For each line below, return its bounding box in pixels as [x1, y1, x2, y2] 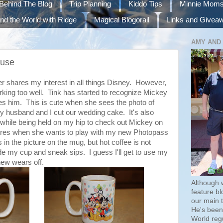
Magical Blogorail [94, 15, 149, 24]
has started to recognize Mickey [61, 89, 167, 97]
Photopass [133, 128, 168, 136]
